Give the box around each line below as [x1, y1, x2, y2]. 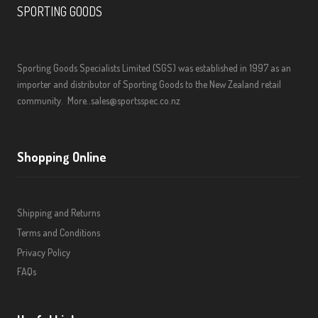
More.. [67, 94, 91, 107]
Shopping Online [17, 149, 106, 165]
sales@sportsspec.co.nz [91, 94, 180, 107]
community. [17, 94, 67, 107]
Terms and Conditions [17, 226, 100, 239]
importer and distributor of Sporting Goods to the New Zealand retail [17, 78, 281, 91]
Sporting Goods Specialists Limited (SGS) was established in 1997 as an [17, 62, 291, 75]
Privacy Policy [17, 246, 70, 258]
